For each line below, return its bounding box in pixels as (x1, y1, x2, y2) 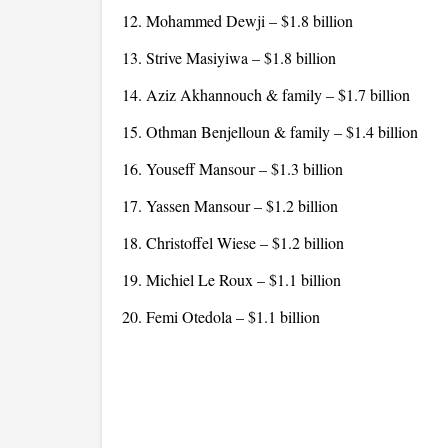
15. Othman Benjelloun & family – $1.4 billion (122, 121, 418, 142)
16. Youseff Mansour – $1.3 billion (122, 158, 343, 179)
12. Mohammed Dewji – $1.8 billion (122, 10, 353, 31)
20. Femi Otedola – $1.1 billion (122, 306, 320, 327)
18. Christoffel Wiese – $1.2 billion (122, 232, 344, 253)
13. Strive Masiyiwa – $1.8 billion (122, 47, 336, 68)
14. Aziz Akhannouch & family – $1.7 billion (122, 84, 410, 105)
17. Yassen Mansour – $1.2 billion (122, 195, 338, 216)
